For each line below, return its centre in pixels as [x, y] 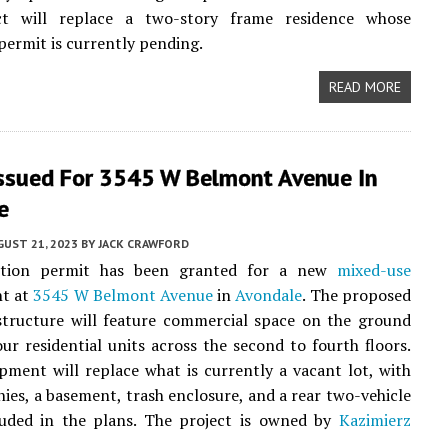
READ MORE [364, 87]
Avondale [269, 295]
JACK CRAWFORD [143, 243]
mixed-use [373, 270]
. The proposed [356, 295]
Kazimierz [374, 420]
